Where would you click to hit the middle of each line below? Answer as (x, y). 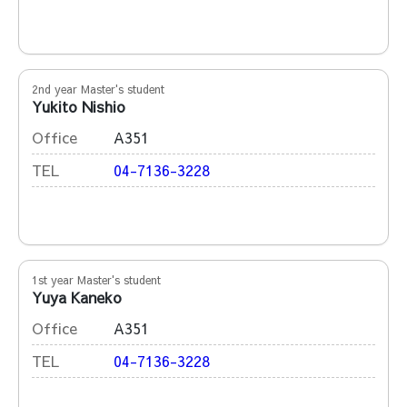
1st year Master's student (96, 280)
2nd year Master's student (98, 89)
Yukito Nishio (79, 106)
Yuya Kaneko (77, 297)
